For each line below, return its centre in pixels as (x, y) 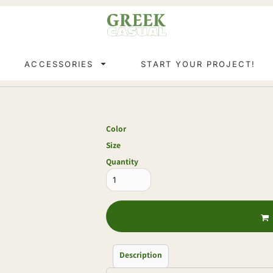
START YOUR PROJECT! (198, 64)
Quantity (122, 161)
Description (141, 254)
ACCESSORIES (61, 64)
